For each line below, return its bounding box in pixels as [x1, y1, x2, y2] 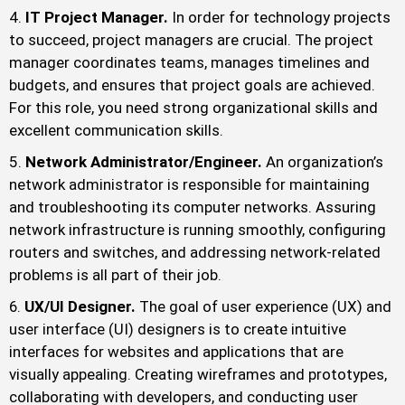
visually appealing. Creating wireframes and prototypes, [9, 365, 387, 384]
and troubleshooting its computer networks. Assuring [9, 198, 376, 217]
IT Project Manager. [25, 8, 168, 27]
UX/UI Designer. [24, 297, 139, 316]
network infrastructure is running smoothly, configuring [9, 221, 386, 240]
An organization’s [262, 153, 383, 172]
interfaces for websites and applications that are [9, 343, 344, 362]
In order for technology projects [168, 8, 391, 27]
